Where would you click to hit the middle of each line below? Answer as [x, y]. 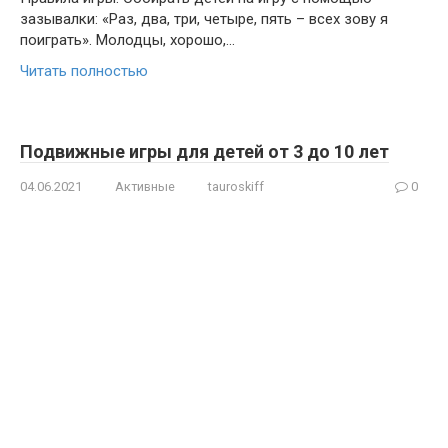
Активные [145, 186]
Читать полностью [84, 71]
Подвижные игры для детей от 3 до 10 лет [204, 151]
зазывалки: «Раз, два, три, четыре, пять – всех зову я [204, 19]
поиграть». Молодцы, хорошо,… [127, 40]
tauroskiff [236, 186]
